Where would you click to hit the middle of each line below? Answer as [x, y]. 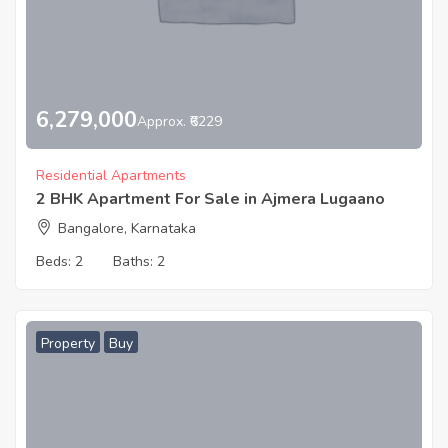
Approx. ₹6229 [179, 121]
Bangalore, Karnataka [127, 229]
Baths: [135, 262]
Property [68, 344]
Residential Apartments [111, 176]
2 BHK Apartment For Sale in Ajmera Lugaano [210, 199]
